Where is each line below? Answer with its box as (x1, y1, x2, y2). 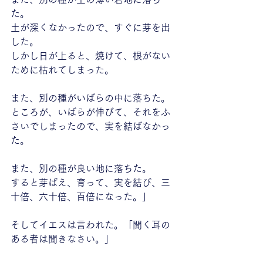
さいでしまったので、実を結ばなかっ (11, 122, 170, 131)
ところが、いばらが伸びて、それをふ (11, 107, 170, 117)
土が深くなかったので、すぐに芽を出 (11, 23, 170, 32)
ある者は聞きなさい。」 (11, 234, 114, 244)
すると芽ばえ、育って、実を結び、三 (11, 178, 170, 187)
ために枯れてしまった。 (11, 65, 114, 75)
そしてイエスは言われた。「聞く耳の (11, 220, 170, 230)
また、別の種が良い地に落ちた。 (11, 164, 151, 173)
